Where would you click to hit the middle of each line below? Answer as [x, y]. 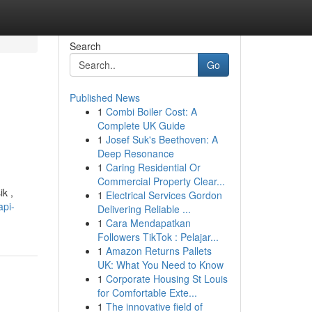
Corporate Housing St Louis [166, 279]
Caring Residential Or [153, 167]
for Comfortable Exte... [147, 292]
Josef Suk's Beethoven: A [162, 139]
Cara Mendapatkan [148, 223]
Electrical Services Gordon [164, 195]
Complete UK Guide [141, 125]
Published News [104, 97]
